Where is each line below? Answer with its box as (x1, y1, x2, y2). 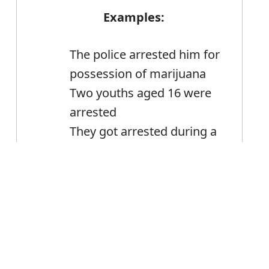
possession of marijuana (70, 65, 207, 82)
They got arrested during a (70, 123, 217, 140)
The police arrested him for (70, 46, 220, 63)
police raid (70, 142, 128, 159)
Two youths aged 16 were (70, 85, 212, 101)
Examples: (103, 9, 165, 26)
